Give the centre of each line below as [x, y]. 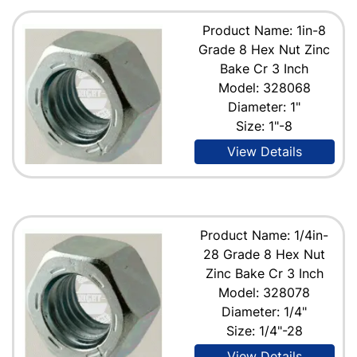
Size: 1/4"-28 [264, 330]
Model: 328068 [264, 87]
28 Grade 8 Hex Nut [265, 254]
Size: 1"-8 [265, 126]
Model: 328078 [265, 292]
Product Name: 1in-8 [265, 30]
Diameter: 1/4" [265, 311]
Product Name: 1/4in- [265, 235]
